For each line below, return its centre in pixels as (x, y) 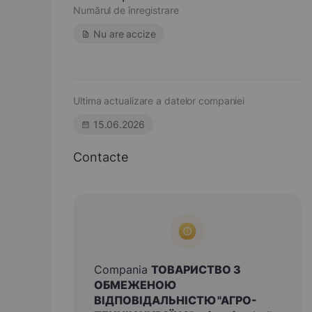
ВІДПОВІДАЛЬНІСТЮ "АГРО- (175, 300)
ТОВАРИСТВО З (196, 270)
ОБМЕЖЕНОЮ (135, 285)
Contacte (101, 157)
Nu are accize (125, 34)
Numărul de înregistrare (126, 10)
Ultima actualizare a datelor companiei (159, 101)
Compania (123, 270)
